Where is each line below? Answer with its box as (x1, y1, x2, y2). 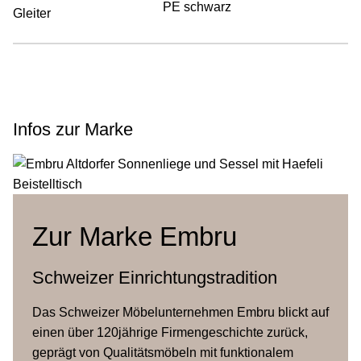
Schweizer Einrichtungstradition (32, 268, 277, 288)
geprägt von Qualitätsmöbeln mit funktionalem (32, 346, 293, 359)
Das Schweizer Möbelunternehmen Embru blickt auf (32, 305, 329, 319)
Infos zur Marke (13, 119, 133, 139)
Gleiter (13, 6, 51, 20)
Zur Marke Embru (32, 222, 237, 251)
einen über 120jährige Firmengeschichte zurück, (32, 326, 308, 339)
